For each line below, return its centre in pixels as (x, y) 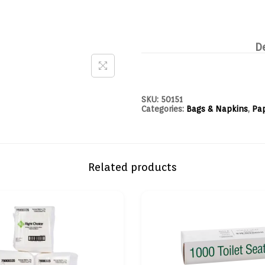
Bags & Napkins (217, 109)
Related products (132, 167)
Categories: (164, 109)
